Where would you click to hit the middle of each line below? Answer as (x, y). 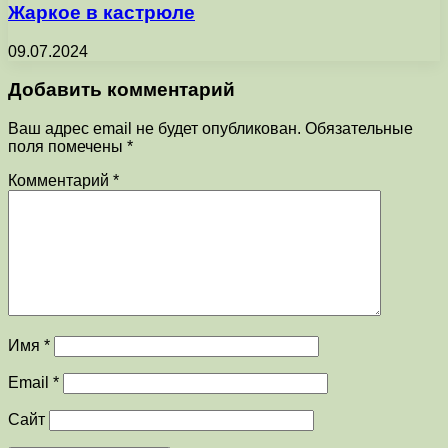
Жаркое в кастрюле (101, 13)
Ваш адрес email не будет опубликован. (154, 129)
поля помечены (67, 147)
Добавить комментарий (121, 90)
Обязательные (359, 129)
